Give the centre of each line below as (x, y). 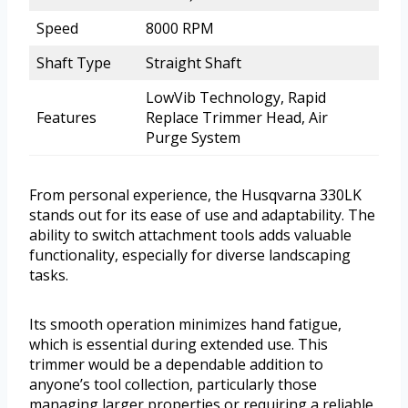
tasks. (49, 275)
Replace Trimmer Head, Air (237, 118)
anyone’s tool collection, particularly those (173, 385)
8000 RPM (180, 29)
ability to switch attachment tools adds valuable (190, 235)
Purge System (193, 138)
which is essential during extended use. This (178, 345)
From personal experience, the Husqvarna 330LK (195, 195)
